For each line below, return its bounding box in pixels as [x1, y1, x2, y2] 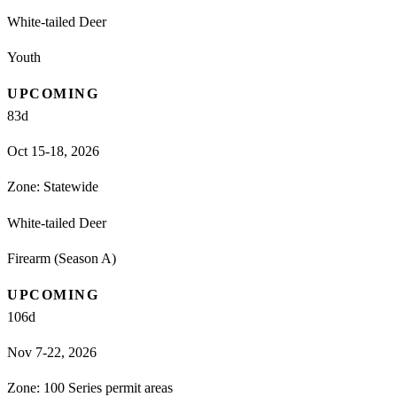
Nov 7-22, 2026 [7, 344, 97, 360]
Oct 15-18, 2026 [7, 143, 99, 159]
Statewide [43, 178, 98, 194]
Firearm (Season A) [7, 250, 116, 266]
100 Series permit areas [43, 379, 173, 395]
